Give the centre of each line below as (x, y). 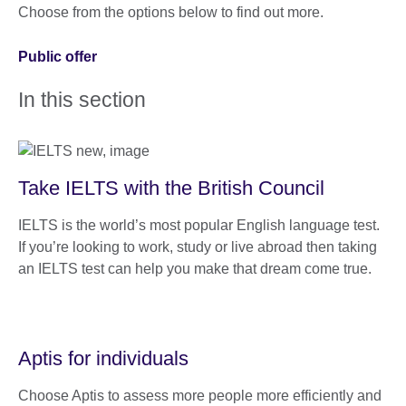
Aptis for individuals (103, 358)
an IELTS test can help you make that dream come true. (195, 268)
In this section (82, 99)
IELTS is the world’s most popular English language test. (199, 225)
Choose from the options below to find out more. (171, 12)
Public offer (58, 56)
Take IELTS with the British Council (171, 188)
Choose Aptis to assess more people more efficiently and (200, 395)
